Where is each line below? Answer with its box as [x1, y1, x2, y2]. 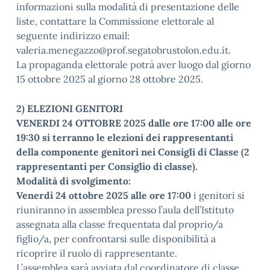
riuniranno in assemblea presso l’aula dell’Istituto [16, 204, 234, 216]
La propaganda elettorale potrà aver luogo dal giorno [16, 58, 251, 71]
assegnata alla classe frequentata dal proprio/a [16, 218, 223, 230]
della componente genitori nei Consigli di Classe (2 [16, 146, 250, 158]
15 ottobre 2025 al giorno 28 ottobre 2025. [16, 73, 203, 85]
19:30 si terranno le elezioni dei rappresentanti [16, 131, 233, 143]
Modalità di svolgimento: [16, 175, 131, 187]
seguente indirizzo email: [16, 30, 130, 42]
